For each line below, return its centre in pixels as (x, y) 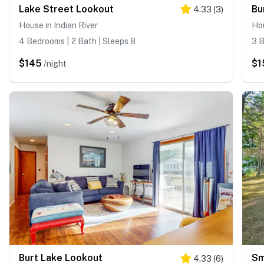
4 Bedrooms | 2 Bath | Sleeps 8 (77, 41)
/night (55, 63)
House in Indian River (58, 25)
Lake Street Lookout (66, 9)
